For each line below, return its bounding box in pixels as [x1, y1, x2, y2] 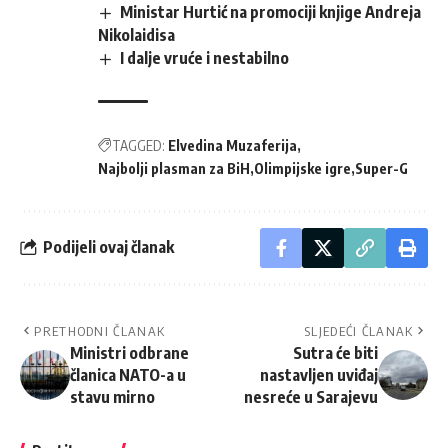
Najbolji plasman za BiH [98, 159, 250, 177]
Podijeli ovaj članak [43, 237, 174, 258]
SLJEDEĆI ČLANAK [304, 322, 414, 339]
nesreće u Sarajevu [244, 386, 378, 407]
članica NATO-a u [70, 364, 186, 385]
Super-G [355, 159, 408, 177]
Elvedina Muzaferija [168, 136, 297, 154]
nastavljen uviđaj [260, 364, 378, 385]
